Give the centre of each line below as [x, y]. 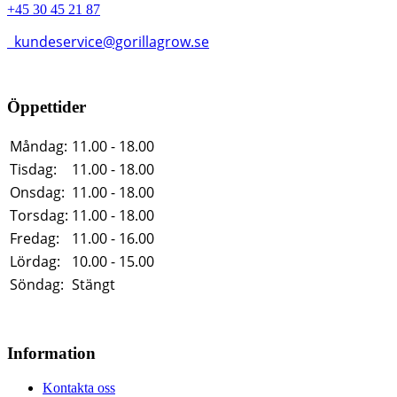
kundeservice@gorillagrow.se [108, 41]
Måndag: [39, 147]
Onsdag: [37, 193]
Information [51, 353]
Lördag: [35, 262]
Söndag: [37, 285]
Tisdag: [33, 170]
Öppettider [47, 107]
